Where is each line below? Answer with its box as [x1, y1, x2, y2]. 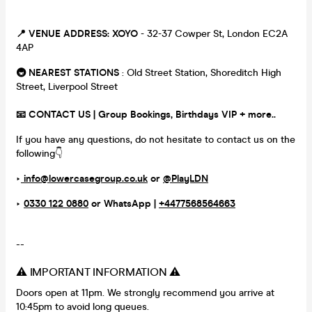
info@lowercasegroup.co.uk [21, 172, 148, 185]
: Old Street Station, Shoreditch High [119, 66, 281, 79]
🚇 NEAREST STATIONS [16, 66, 119, 79]
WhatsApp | [104, 197, 159, 210]
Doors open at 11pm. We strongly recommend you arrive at [16, 286, 274, 299]
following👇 [16, 147, 63, 159]
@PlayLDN [163, 172, 208, 185]
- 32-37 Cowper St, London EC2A [138, 27, 288, 40]
